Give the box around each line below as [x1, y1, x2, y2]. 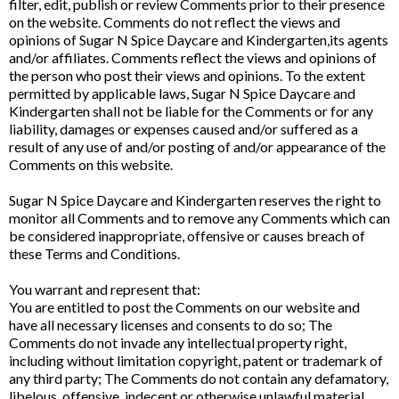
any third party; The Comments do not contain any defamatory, [9, 370, 388, 387]
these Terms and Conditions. [9, 245, 180, 262]
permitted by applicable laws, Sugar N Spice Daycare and [9, 85, 355, 102]
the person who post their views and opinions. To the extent [9, 67, 365, 84]
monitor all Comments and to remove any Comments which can [9, 209, 390, 226]
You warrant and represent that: [9, 281, 200, 297]
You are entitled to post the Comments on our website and [9, 298, 360, 315]
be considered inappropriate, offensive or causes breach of [9, 227, 365, 244]
